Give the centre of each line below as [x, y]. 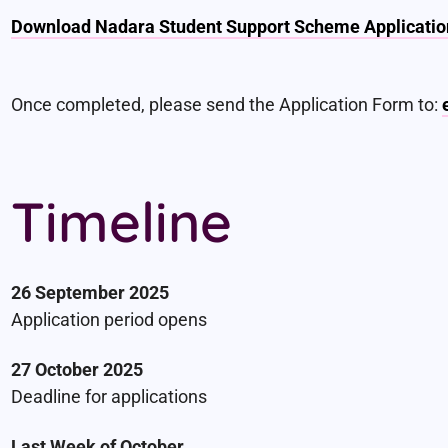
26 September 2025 [89, 292]
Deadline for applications [108, 397]
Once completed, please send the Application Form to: [226, 104]
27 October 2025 [76, 370]
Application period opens [108, 319]
